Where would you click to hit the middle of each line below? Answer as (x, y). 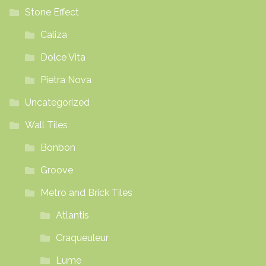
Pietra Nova (66, 80)
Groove (56, 170)
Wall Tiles (46, 125)
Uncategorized (57, 102)
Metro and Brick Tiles (86, 192)
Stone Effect (52, 12)
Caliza (53, 34)
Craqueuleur (82, 237)
